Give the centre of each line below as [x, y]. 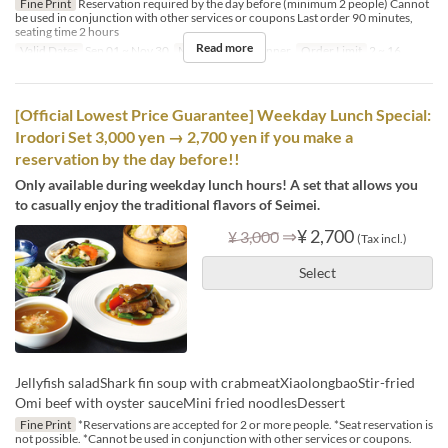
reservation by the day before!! [127, 158]
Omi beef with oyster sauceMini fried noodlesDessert [180, 403]
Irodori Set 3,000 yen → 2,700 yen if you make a [184, 136]
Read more [224, 47]
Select [317, 272]
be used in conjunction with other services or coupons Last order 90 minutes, [214, 17]
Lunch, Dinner [253, 50]
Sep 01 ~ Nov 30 [125, 50]
